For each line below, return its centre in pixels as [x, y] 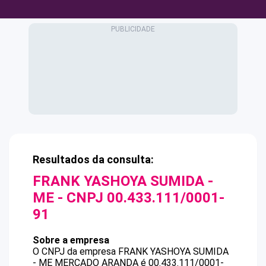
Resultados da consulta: [93, 159]
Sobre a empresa [71, 240]
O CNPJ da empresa [75, 251]
